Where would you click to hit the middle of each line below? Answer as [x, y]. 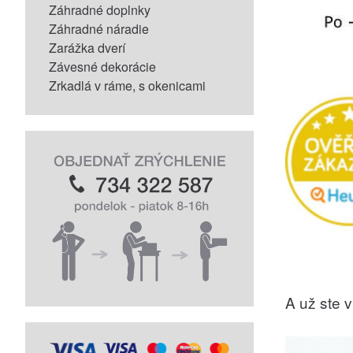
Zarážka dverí [87, 48]
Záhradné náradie [99, 29]
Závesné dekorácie [102, 67]
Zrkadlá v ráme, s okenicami [127, 85]
